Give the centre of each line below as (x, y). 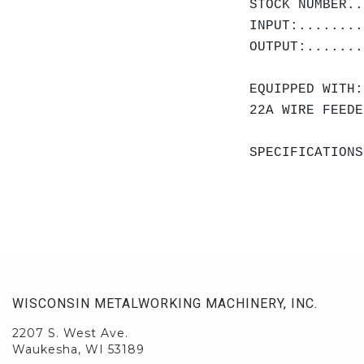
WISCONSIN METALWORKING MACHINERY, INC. (165, 303)
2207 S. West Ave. (70, 333)
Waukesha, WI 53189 (78, 349)
